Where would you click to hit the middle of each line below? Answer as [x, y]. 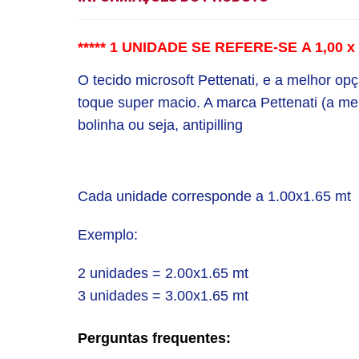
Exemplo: [108, 235]
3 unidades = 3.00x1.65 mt [163, 296]
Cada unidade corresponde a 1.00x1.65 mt [214, 196]
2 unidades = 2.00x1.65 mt [163, 273]
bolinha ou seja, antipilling [164, 125]
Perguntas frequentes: [154, 339]
